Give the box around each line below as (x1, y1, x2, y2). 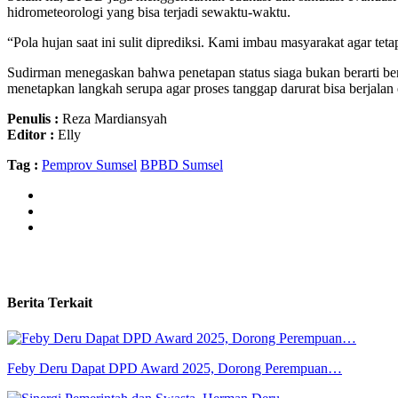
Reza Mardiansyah (59, 111, 167, 127)
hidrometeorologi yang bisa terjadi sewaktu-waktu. (7, 4, 291, 20)
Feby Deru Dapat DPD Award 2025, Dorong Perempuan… (7, 360, 342, 376)
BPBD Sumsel (140, 157, 223, 173)
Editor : (7, 127, 54, 143)
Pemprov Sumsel (42, 157, 137, 173)
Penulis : (7, 111, 59, 127)
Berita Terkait (7, 295, 92, 311)
